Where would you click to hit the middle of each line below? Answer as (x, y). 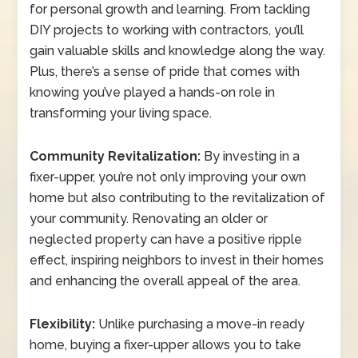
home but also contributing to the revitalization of (178, 198)
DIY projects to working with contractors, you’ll (167, 30)
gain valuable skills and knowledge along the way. (178, 51)
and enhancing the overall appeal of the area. (165, 281)
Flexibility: (63, 324)
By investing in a (252, 157)
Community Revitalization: (117, 157)
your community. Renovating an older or (149, 219)
